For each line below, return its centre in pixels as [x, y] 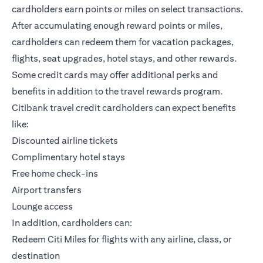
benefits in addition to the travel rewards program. [117, 92]
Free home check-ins [55, 174]
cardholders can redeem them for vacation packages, [123, 42]
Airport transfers [47, 190]
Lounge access [42, 207]
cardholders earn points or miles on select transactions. [127, 9]
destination [36, 256]
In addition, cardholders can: [72, 223]
